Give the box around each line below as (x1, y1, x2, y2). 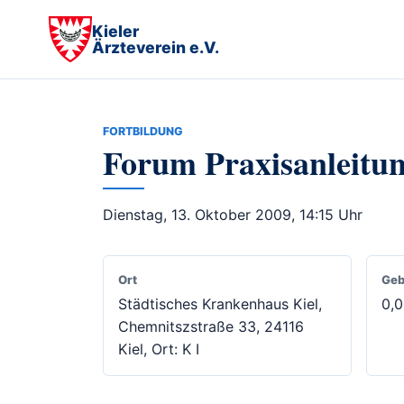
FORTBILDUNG (103, 124, 183, 138)
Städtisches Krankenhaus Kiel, (118, 295, 322, 314)
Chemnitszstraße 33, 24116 (118, 317, 304, 336)
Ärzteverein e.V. (91, 37, 219, 57)
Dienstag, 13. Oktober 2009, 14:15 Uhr (103, 206, 363, 225)
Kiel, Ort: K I (118, 340, 199, 359)
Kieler (91, 21, 139, 41)
